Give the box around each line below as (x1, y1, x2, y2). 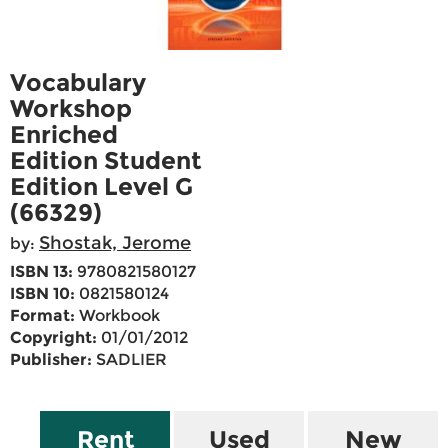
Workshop (10, 94, 132, 124)
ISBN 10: (10, 284, 75, 304)
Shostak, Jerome (39, 232, 191, 255)
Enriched (10, 120, 118, 150)
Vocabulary (10, 68, 146, 98)
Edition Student (10, 146, 202, 176)
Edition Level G (10, 172, 193, 202)
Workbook (75, 306, 160, 326)
